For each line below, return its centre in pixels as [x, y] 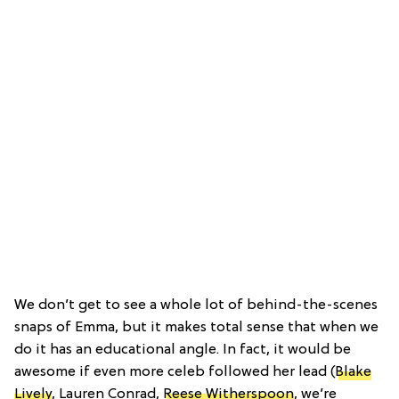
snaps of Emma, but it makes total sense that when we [196, 327]
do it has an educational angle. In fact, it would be [183, 350]
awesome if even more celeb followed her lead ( [175, 372]
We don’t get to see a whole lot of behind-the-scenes [196, 305]
